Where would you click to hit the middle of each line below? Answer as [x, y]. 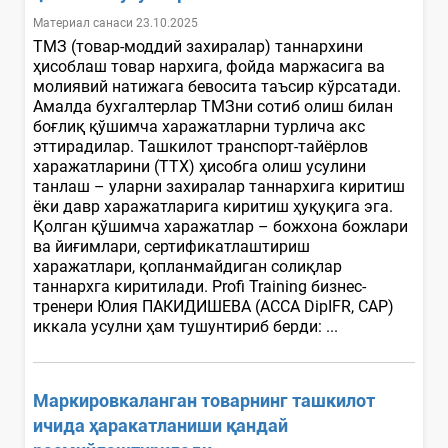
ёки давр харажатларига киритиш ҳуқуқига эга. [213, 206]
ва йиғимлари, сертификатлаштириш [171, 246]
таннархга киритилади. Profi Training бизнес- [199, 286]
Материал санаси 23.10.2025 [115, 22]
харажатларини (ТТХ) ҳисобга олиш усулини [199, 166]
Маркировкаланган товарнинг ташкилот [204, 400]
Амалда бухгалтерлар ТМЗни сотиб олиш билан [213, 106]
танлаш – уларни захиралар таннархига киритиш [219, 186]
